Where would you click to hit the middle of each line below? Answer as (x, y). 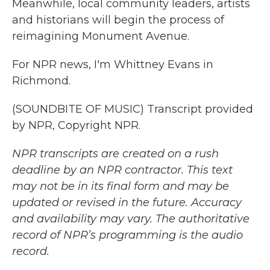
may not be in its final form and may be (121, 186)
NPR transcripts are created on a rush (115, 154)
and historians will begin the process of (118, 20)
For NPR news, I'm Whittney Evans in (113, 64)
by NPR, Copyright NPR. (76, 125)
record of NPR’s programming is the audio (127, 235)
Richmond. (41, 81)
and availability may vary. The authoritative (131, 219)
